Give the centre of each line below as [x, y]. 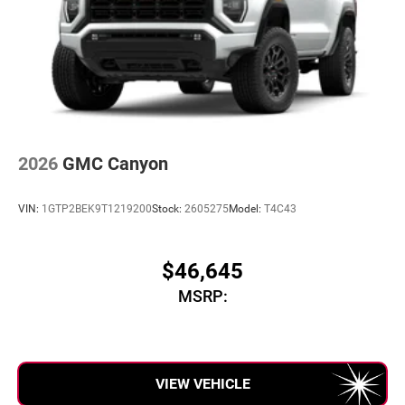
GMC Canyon [115, 164]
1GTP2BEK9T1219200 [97, 208]
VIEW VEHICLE [202, 384]
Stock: [168, 208]
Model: [246, 208]
